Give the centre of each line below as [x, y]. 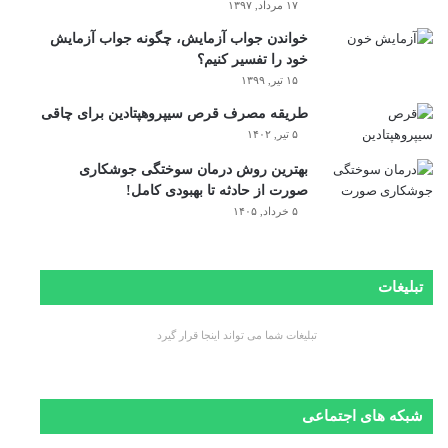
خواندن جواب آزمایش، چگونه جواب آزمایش [179, 38]
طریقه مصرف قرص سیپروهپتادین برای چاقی [174, 113]
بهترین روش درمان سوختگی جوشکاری [193, 169]
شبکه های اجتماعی [362, 415]
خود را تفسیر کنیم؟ [252, 59]
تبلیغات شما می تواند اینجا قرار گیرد [236, 334]
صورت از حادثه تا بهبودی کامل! [217, 190]
